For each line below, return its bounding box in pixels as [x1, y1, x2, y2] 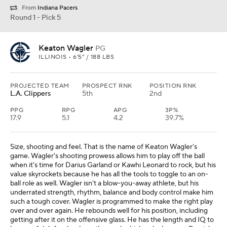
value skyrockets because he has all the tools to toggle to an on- [10, 170, 208, 179]
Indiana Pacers [37, 4, 78, 12]
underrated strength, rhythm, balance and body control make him [10, 188, 213, 198]
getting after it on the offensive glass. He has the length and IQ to [10, 215, 214, 225]
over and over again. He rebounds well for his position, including [10, 206, 208, 216]
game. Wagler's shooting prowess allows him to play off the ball [10, 152, 205, 161]
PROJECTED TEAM [10, 82, 69, 90]
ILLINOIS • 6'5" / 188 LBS [39, 53, 114, 61]
